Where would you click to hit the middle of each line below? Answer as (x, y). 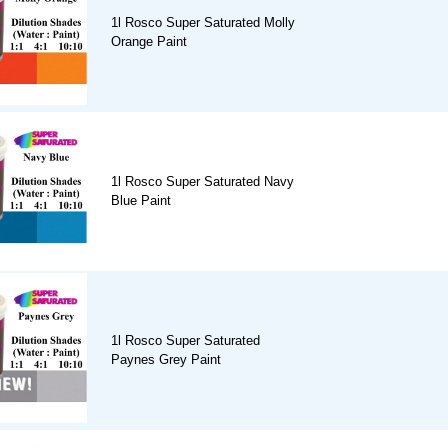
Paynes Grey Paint (166, 360)
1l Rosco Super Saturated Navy (202, 182)
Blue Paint (141, 201)
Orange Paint (149, 42)
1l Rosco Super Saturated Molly (203, 23)
